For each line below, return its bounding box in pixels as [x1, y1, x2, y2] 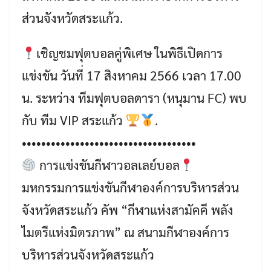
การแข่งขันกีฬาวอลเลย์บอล [36, 157, 180, 173]
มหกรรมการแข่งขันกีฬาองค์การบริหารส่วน [22, 179, 239, 195]
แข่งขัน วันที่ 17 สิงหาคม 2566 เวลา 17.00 [22, 67, 241, 83]
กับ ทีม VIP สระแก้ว [22, 112, 126, 128]
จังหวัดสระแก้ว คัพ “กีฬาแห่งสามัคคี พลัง [22, 201, 233, 218]
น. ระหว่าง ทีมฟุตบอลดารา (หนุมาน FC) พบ [22, 90, 247, 106]
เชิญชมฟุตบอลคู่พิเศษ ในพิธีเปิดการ [36, 45, 223, 61]
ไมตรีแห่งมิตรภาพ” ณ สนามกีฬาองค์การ [22, 224, 229, 240]
